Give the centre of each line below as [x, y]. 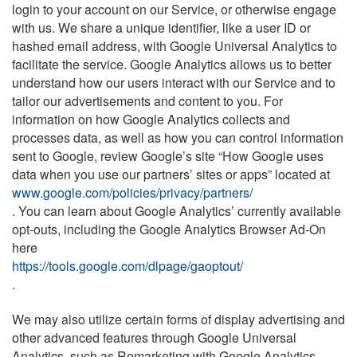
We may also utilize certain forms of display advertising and [178, 320]
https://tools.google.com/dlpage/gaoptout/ [127, 266]
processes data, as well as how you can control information [178, 138]
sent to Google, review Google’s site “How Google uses [168, 156]
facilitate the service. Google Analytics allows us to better [172, 65]
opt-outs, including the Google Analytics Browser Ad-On [169, 229]
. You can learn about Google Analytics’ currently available [177, 211]
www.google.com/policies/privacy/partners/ [132, 193]
